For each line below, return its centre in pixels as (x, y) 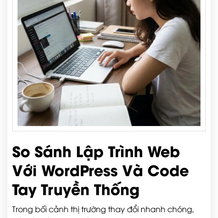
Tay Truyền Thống (76, 188)
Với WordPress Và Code (100, 169)
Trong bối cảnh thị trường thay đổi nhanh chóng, (103, 209)
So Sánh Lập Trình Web (96, 150)
